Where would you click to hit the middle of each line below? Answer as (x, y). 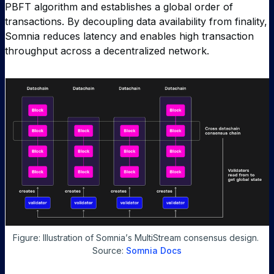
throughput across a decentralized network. (107, 51)
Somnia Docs (154, 250)
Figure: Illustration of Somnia (69, 237)
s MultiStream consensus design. (193, 237)
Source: (109, 250)
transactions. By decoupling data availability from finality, (136, 22)
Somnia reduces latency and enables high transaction (129, 36)
